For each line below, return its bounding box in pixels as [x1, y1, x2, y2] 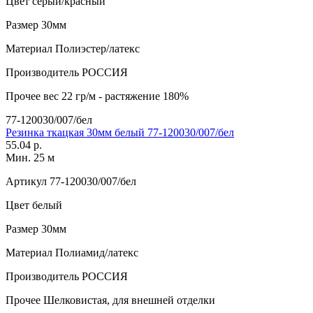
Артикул [6, 175, 47, 187]
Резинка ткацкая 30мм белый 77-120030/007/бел [6, 126, 234, 138]
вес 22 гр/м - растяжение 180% [41, 89, 189, 102]
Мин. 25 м [6, 151, 54, 163]
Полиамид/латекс [52, 246, 138, 259]
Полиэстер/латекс [52, 42, 140, 54]
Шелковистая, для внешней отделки [41, 293, 215, 306]
